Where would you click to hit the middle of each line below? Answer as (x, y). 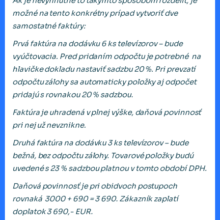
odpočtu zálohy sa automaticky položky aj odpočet (104, 82)
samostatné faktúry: (49, 26)
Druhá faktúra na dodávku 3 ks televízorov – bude (100, 142)
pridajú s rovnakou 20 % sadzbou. (73, 94)
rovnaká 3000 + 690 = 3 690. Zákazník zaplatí (95, 198)
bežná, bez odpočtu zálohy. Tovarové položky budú (103, 155)
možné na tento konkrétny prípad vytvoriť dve (95, 13)
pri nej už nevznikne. (49, 125)
